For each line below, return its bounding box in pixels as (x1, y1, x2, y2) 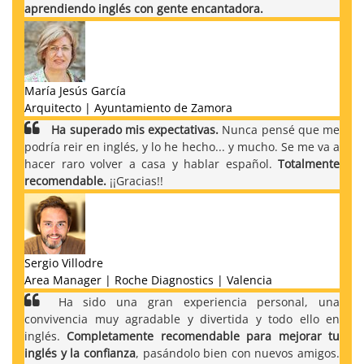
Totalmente (278, 155, 340, 171)
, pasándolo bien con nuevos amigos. (135, 344, 340, 361)
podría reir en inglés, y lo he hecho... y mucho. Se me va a (24, 138, 340, 154)
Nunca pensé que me (219, 121, 340, 137)
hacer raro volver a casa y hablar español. (24, 155, 278, 171)
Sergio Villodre (24, 254, 103, 271)
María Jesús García (24, 82, 126, 98)
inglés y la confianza (24, 344, 136, 361)
